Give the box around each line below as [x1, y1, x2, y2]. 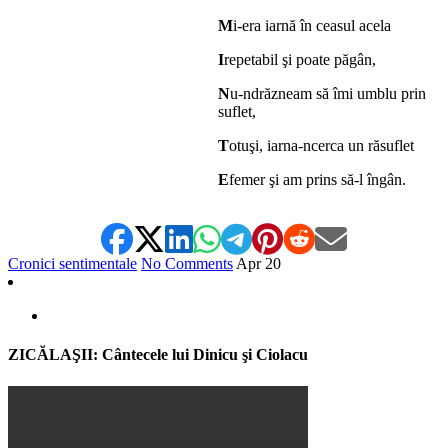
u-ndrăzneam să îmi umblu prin [230, 85, 426, 103]
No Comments [141, 255, 233, 273]
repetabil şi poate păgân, [224, 51, 376, 69]
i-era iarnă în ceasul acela [233, 17, 391, 35]
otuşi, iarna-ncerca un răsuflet [229, 137, 414, 155]
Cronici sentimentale [8, 255, 137, 273]
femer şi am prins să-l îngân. [229, 171, 406, 189]
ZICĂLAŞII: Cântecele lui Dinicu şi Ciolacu [8, 346, 308, 364]
